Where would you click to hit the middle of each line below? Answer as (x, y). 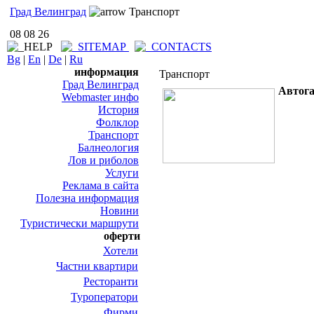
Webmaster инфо (100, 97)
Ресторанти (111, 281)
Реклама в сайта (101, 185)
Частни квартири (97, 266)
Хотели (121, 251)
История (118, 110)
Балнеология (108, 148)
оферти (122, 236)
